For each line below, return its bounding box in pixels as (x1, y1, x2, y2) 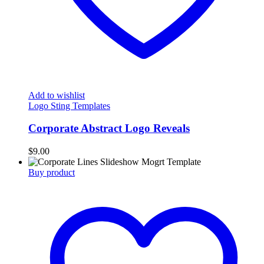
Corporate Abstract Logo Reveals (28, 122, 190, 135)
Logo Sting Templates (28, 100, 110, 111)
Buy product (28, 167, 75, 178)
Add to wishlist (28, 90, 85, 100)
